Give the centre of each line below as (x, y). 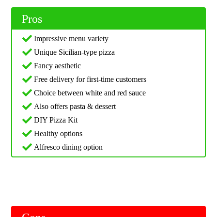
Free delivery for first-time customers (90, 79)
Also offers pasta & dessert (75, 107)
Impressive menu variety (71, 39)
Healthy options (58, 134)
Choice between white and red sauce (90, 93)
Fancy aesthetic (57, 66)
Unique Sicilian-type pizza (74, 52)
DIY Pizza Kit (56, 120)
